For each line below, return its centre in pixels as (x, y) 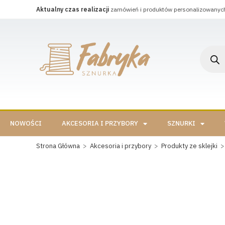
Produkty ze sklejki (189, 146)
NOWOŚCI (26, 123)
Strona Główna (58, 146)
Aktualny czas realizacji (73, 9)
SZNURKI (181, 123)
